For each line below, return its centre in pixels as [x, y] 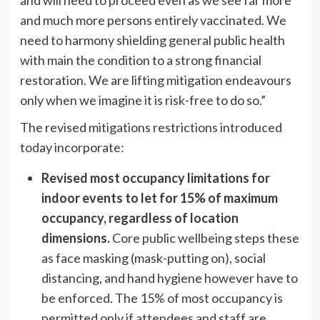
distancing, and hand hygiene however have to [169, 277]
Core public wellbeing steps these [204, 237]
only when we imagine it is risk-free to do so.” [142, 100]
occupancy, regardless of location [140, 217]
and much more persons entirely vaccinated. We [153, 20]
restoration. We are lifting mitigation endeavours [155, 80]
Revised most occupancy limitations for [155, 177]
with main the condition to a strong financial [140, 60]
